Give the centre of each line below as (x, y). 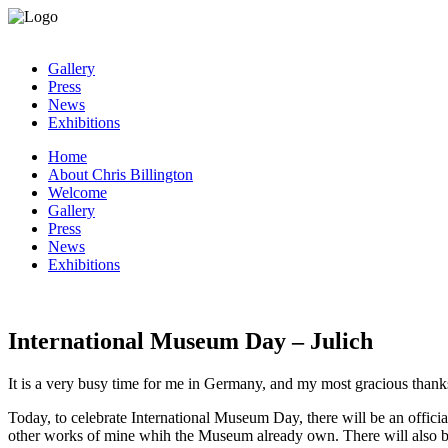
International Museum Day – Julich (190, 340)
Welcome (77, 192)
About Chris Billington (120, 174)
